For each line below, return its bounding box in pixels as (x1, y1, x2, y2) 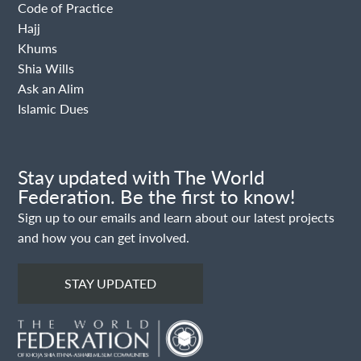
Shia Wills (18, 58, 75, 77)
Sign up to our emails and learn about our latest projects (18, 207, 335, 226)
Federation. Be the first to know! (18, 181, 296, 210)
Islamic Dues (18, 98, 89, 118)
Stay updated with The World (18, 162, 265, 190)
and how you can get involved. (18, 227, 190, 247)
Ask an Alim (18, 78, 85, 98)
